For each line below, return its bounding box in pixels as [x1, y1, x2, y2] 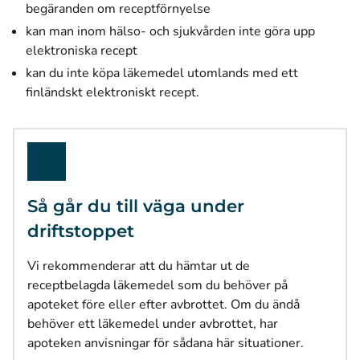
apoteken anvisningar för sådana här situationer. [27, 334, 304, 352]
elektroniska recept [26, 42, 137, 59]
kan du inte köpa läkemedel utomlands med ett [26, 64, 298, 82]
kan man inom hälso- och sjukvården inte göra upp [26, 22, 315, 40]
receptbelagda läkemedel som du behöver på [27, 276, 288, 294]
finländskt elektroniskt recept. [26, 84, 202, 101]
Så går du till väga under [27, 195, 244, 216]
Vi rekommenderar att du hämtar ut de [27, 257, 250, 275]
